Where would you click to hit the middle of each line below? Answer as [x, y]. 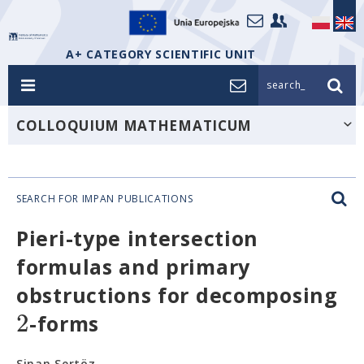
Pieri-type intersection [138, 238]
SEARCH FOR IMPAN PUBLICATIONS [105, 199]
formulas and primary [133, 266]
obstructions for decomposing [177, 295]
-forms [64, 323]
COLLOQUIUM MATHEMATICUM [134, 126]
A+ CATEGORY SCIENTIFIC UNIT [161, 54]
